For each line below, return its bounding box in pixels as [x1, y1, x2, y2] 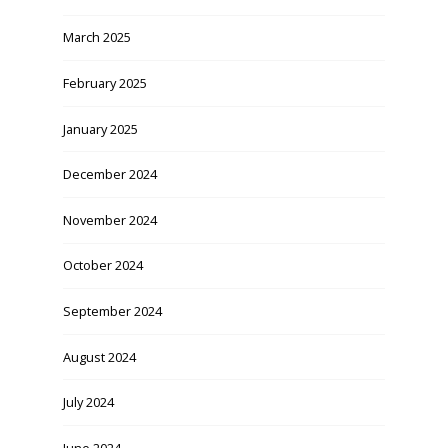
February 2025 [62, 74, 147, 93]
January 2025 [62, 119, 138, 138]
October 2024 [62, 256, 143, 275]
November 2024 [62, 210, 157, 229]
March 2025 [62, 28, 131, 47]
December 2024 [62, 165, 157, 184]
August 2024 [62, 347, 136, 366]
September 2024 [62, 301, 162, 320]
